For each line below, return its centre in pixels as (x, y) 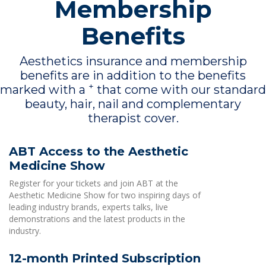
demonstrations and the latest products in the (97, 219)
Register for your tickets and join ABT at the (94, 183)
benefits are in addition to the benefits (133, 75)
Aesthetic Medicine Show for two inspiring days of (105, 195)
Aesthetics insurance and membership (133, 61)
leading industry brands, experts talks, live (88, 207)
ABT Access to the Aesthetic (99, 151)
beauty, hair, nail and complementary (133, 104)
